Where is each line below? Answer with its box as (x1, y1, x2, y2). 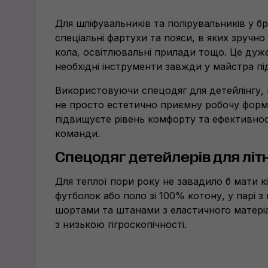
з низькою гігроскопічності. (55, 218, 187, 230)
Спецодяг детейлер (55, 149, 199, 166)
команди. (55, 127, 100, 139)
